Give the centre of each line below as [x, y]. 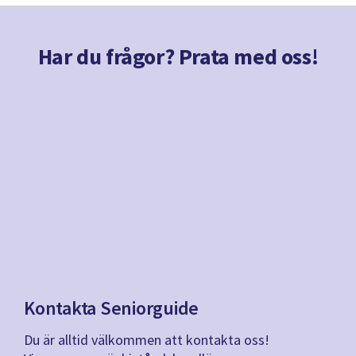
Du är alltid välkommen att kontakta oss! [147, 340]
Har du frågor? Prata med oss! [178, 56]
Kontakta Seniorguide [111, 308]
